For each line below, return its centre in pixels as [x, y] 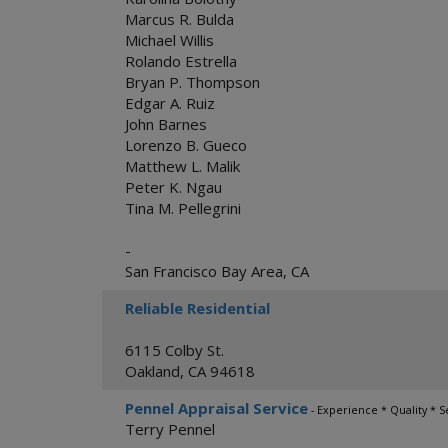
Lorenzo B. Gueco [186, 145]
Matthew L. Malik [182, 166]
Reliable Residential [197, 308]
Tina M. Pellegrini [183, 208]
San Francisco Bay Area [204, 271]
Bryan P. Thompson [192, 82]
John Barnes [166, 124]
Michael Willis [169, 40]
